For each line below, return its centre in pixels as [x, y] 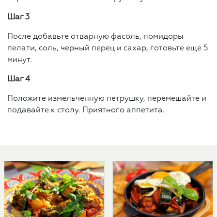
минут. [20, 60]
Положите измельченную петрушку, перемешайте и [107, 99]
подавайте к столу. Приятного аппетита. [86, 110]
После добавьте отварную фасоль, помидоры [95, 37]
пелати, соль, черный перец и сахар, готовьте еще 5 [108, 48]
